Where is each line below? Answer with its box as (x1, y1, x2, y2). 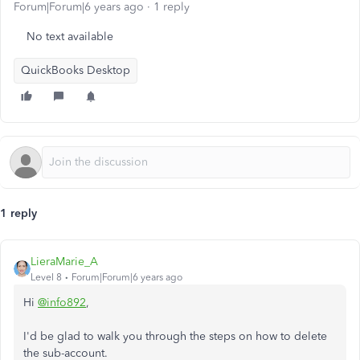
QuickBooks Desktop (21, 63, 130, 77)
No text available (27, 30, 113, 43)
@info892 (38, 296, 86, 309)
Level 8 (31, 272, 62, 283)
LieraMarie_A (31, 255, 98, 268)
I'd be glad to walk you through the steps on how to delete (23, 329, 327, 343)
